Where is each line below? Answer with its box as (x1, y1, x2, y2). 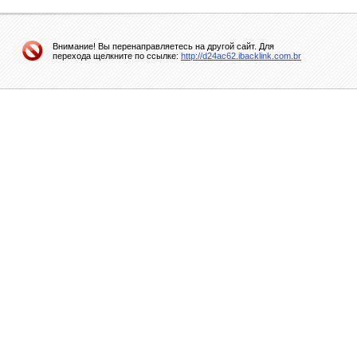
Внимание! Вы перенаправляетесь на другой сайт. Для (53, 41, 274, 51)
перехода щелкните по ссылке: (53, 51, 181, 61)
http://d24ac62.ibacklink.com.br (181, 51, 301, 61)
